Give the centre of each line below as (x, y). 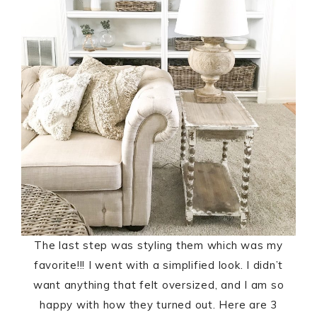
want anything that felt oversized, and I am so (158, 284)
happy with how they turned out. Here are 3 (158, 304)
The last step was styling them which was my (158, 245)
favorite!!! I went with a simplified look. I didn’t (158, 265)
